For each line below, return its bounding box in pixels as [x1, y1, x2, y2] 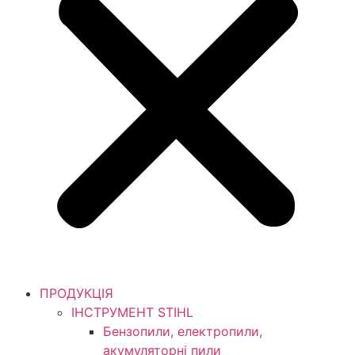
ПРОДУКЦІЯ [40, 285, 113, 301]
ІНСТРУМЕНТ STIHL [71, 304, 193, 320]
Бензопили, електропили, [103, 323, 262, 339]
